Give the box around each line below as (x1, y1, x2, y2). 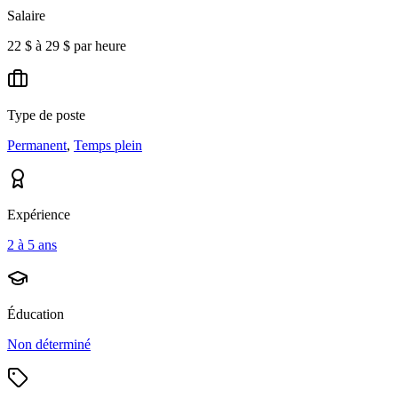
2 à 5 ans (7, 236, 57, 252)
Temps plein (74, 137, 142, 153)
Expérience (7, 206, 70, 222)
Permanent (7, 137, 67, 153)
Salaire (7, 7, 45, 23)
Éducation (7, 306, 64, 322)
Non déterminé (7, 336, 91, 352)
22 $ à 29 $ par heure (7, 37, 126, 53)
